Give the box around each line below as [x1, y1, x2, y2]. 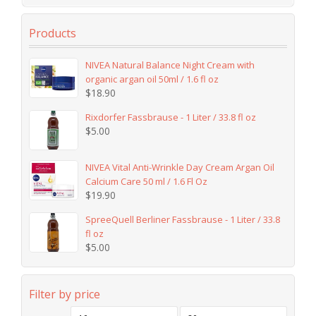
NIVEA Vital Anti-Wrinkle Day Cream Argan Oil [85, 160, 275, 174]
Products [29, 25, 76, 41]
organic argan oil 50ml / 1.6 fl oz [85, 72, 219, 85]
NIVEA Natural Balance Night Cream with [85, 58, 255, 71]
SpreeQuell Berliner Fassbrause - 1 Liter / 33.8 [85, 212, 281, 226]
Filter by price [29, 286, 100, 302]
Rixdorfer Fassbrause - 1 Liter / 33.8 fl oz [85, 110, 257, 123]
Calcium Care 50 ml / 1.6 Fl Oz [85, 174, 208, 188]
